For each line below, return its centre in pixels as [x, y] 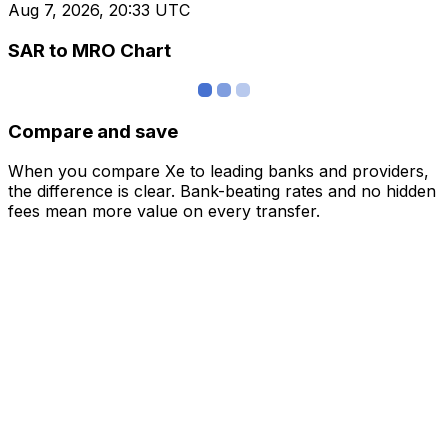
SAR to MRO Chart [89, 51]
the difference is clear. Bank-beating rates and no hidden [222, 191]
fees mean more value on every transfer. [164, 211]
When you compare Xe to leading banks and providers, [218, 171]
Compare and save [93, 131]
